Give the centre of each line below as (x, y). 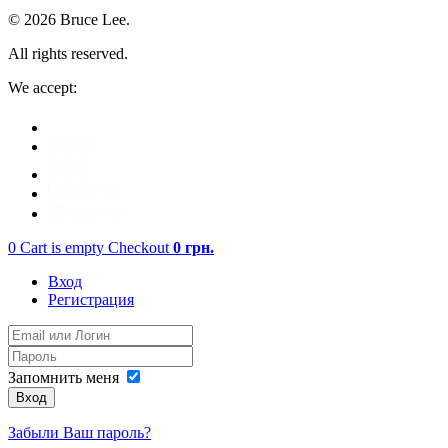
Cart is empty (62, 248)
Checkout (138, 248)
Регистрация (91, 300)
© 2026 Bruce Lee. (69, 20)
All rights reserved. (68, 54)
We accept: (42, 88)
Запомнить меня (65, 378)
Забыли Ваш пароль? (79, 433)
